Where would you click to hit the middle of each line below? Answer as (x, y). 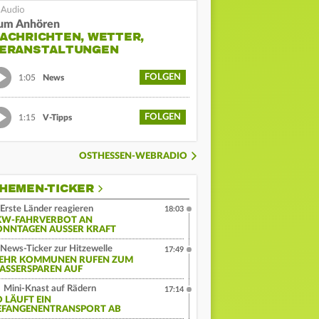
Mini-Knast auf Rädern (49, 289)
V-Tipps (57, 117)
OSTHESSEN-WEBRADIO (133, 157)
